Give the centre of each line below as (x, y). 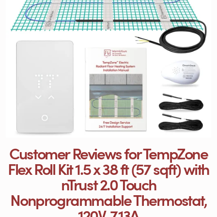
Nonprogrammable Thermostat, (108, 199)
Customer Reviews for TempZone (108, 153)
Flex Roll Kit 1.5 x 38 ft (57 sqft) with (108, 168)
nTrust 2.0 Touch (108, 184)
